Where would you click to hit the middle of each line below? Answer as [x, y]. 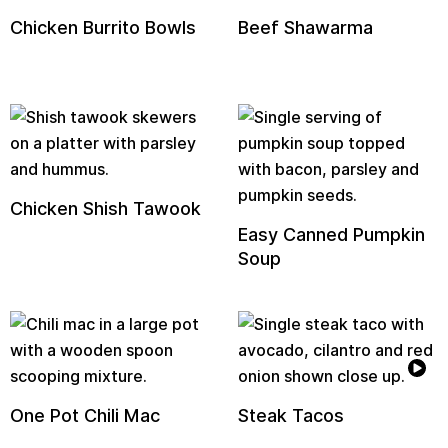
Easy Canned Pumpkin [332, 234]
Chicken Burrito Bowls [103, 27]
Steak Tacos [291, 415]
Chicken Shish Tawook [105, 208]
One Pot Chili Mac [85, 415]
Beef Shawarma [306, 27]
